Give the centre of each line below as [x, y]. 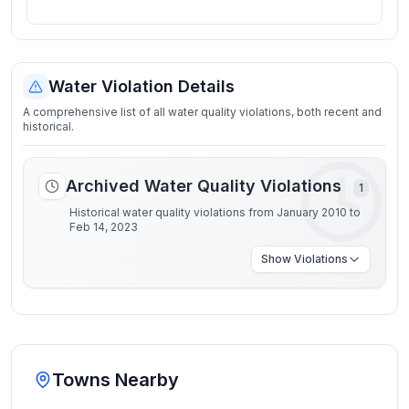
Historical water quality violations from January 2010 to [215, 212]
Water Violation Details [142, 86]
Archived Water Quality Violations [206, 186]
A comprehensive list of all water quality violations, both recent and [202, 112]
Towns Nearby [115, 380]
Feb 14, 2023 [104, 227]
